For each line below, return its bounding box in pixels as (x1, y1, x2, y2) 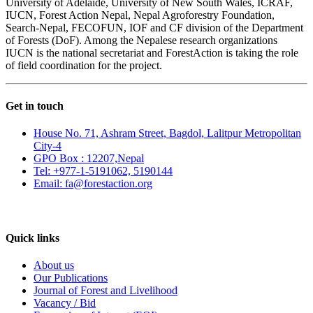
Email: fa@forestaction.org (34, 177, 152, 189)
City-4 (34, 139, 61, 152)
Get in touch (6, 99, 64, 112)
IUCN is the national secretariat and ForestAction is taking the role (6, 47, 298, 59)
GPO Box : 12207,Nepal (34, 152, 144, 164)
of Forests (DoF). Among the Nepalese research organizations (6, 34, 277, 47)
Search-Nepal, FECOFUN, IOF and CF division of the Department (6, 22, 303, 34)
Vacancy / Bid (34, 297, 96, 310)
